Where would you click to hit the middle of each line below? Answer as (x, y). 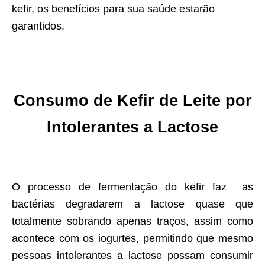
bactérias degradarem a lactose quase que (132, 204)
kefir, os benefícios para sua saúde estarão (113, 9)
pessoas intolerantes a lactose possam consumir (132, 256)
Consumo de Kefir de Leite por (132, 101)
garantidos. (38, 26)
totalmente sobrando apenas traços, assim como (132, 222)
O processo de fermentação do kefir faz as (132, 187)
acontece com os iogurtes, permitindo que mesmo (132, 239)
